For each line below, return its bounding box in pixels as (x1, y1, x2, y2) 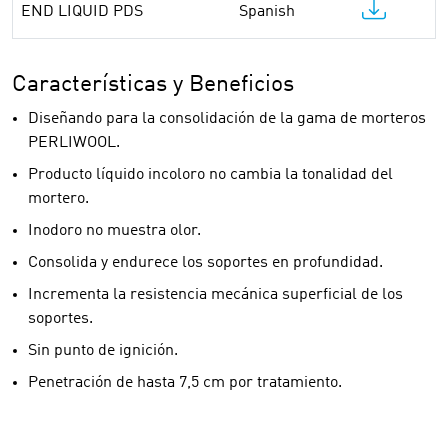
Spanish (238, 4, 295, 20)
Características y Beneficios (12, 73, 294, 97)
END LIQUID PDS (21, 4, 143, 20)
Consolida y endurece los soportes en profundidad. (28, 255, 383, 271)
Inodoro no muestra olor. (28, 223, 201, 239)
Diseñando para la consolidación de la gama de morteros (28, 111, 426, 127)
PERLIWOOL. (28, 135, 120, 151)
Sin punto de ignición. (28, 343, 178, 359)
